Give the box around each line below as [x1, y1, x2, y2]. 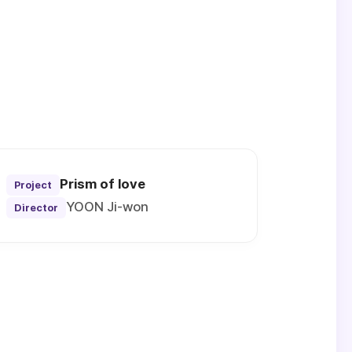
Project [13, 179, 52, 192]
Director [13, 202, 58, 214]
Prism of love [59, 176, 145, 192]
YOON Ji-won [65, 199, 148, 215]
